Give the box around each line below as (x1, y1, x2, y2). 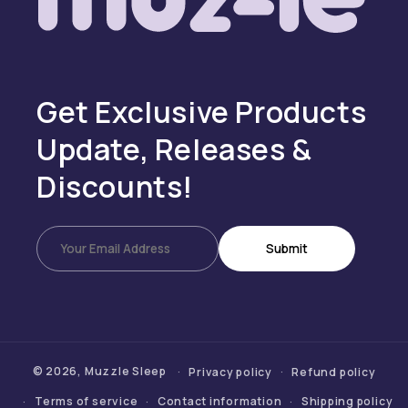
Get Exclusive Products (36, 91, 367, 132)
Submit (266, 240, 308, 257)
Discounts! (36, 166, 194, 207)
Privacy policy (189, 363, 272, 380)
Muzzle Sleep (84, 363, 168, 380)
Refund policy (291, 363, 376, 380)
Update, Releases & (36, 128, 312, 169)
